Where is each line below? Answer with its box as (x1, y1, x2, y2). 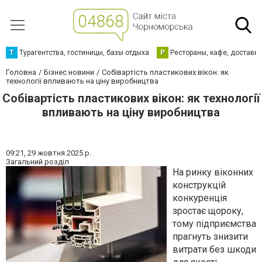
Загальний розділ (6, 157, 69, 166)
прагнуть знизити (173, 231, 248, 242)
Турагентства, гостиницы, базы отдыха (19, 49, 149, 57)
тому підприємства (173, 218, 256, 229)
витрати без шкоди (173, 244, 256, 255)
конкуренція (173, 192, 227, 204)
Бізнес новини (44, 68, 94, 77)
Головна (6, 68, 36, 77)
